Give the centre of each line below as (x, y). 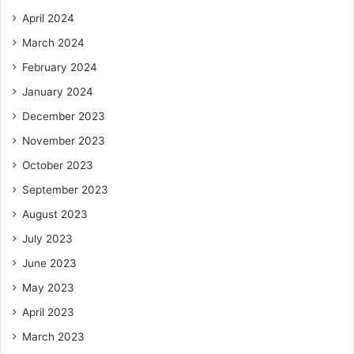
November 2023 (64, 141)
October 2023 (58, 165)
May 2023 (48, 288)
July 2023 (47, 239)
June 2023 (49, 263)
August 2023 (55, 214)
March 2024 (53, 43)
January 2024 (58, 92)
